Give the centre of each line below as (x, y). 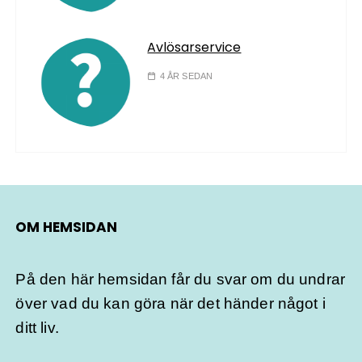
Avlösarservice (194, 48)
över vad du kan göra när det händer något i (170, 304)
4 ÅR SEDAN (186, 76)
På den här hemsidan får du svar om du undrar (181, 280)
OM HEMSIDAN (67, 227)
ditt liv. (37, 328)
